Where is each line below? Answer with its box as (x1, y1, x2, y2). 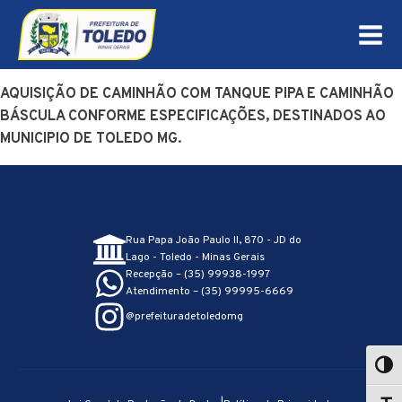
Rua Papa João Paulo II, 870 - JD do (125, 233, 301, 249)
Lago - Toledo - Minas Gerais (125, 250, 265, 266)
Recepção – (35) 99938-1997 (125, 267, 270, 283)
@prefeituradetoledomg (125, 309, 243, 324)
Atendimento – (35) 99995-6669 (125, 284, 293, 300)
